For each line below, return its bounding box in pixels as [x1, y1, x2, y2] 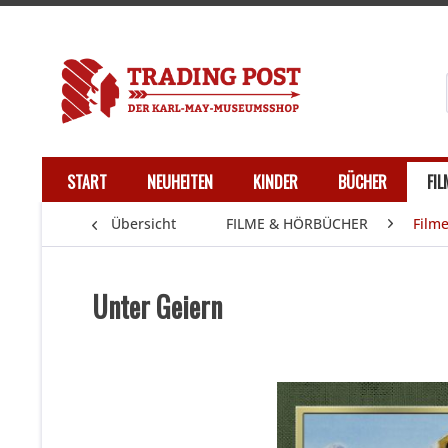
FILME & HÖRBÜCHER [226, 214, 368, 234]
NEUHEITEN [147, 170, 213, 195]
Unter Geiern [92, 286, 222, 328]
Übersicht [111, 214, 176, 234]
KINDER [253, 170, 298, 195]
